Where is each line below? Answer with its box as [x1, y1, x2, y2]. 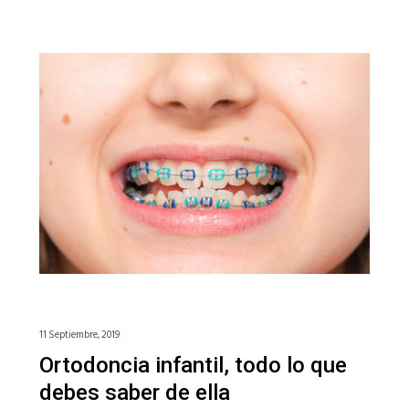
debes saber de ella [38, 380, 230, 406]
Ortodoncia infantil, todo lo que [38, 352, 347, 379]
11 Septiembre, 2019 [38, 327, 120, 344]
